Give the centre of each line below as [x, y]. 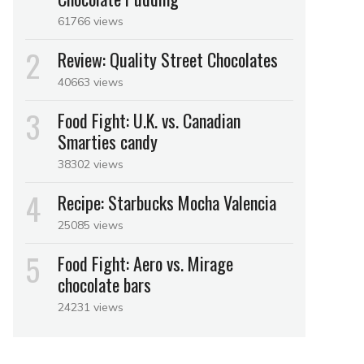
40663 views [91, 82]
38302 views [91, 165]
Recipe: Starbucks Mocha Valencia [167, 203]
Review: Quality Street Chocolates [168, 60]
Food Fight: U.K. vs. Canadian [149, 121]
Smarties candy [108, 142]
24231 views [91, 308]
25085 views [91, 225]
